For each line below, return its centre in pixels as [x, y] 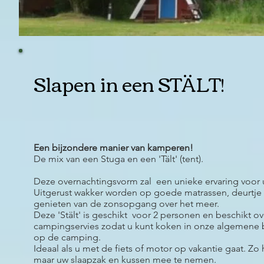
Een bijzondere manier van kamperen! [113, 148]
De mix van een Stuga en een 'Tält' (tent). [118, 159]
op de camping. [67, 237]
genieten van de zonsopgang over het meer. [126, 204]
